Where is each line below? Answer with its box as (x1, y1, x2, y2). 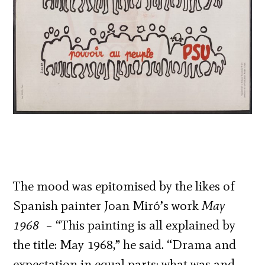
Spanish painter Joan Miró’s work (13, 197, 202, 214)
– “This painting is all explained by (39, 216, 236, 233)
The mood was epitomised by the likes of (13, 177, 235, 194)
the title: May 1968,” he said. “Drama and (13, 236, 237, 253)
